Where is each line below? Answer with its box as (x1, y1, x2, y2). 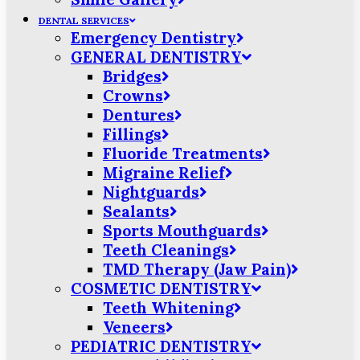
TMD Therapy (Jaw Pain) (103, 260, 291, 279)
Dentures (103, 105, 174, 125)
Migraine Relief (103, 163, 225, 182)
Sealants (103, 202, 170, 221)
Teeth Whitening (103, 298, 234, 317)
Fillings (103, 125, 162, 144)
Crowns (103, 86, 163, 105)
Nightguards (103, 182, 199, 202)
